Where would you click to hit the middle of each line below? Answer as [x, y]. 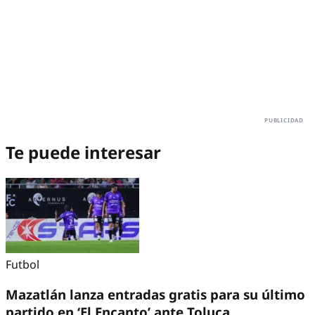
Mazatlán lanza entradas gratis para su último [155, 294]
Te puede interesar [83, 153]
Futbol [22, 265]
